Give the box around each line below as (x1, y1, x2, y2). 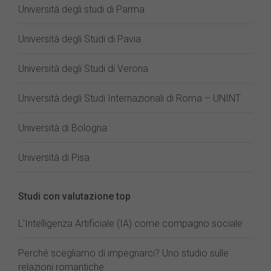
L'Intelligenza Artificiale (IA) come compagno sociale (18, 218, 243, 229)
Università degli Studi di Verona (18, 63, 148, 74)
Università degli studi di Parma (18, 4, 145, 15)
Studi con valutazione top (18, 191, 131, 202)
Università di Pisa (18, 152, 90, 163)
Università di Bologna (18, 122, 107, 134)
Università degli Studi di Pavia (18, 33, 141, 45)
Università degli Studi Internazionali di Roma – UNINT (18, 93, 241, 104)
